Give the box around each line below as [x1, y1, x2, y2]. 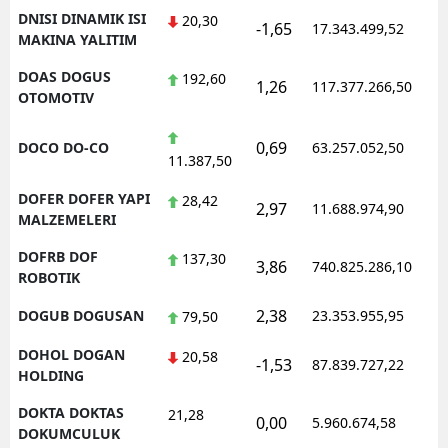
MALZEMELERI [18, 209, 116, 229]
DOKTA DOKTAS [18, 402, 124, 422]
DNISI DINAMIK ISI [18, 8, 146, 28]
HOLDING [18, 365, 84, 385]
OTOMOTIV [18, 87, 94, 107]
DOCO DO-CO [18, 137, 109, 157]
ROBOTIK [18, 267, 80, 287]
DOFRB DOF [18, 246, 98, 266]
